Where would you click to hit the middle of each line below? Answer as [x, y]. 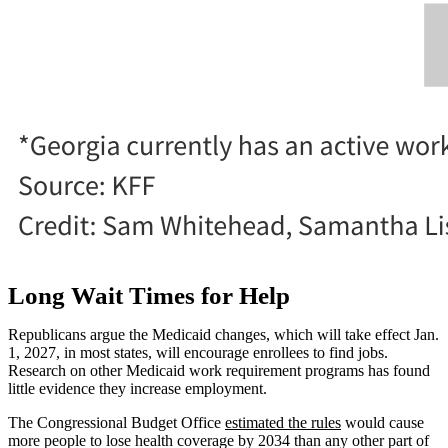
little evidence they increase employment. [137, 388]
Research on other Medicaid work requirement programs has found [219, 370]
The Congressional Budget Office [116, 422]
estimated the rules [283, 422]
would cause [382, 422]
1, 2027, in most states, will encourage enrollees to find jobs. [198, 352]
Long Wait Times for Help [149, 295]
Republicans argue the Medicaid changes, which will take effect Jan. [223, 334]
